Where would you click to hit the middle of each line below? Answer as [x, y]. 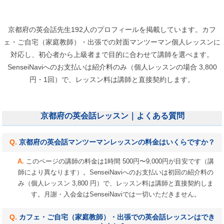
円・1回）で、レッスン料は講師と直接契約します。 [112, 79]
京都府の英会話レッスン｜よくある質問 [112, 116]
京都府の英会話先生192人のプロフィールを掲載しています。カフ [112, 29]
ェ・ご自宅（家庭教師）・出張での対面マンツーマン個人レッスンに [112, 42]
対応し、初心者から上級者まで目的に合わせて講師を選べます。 [112, 54]
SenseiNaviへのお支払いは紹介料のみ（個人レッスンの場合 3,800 [112, 67]
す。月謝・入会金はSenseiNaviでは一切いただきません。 [115, 194]
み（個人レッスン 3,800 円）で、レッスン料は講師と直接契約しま [115, 183]
